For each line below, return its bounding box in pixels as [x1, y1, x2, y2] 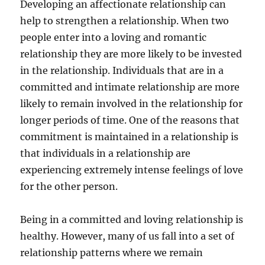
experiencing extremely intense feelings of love [20, 164, 244, 176]
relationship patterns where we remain [20, 247, 203, 258]
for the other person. [20, 180, 118, 192]
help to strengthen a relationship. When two [20, 15, 230, 27]
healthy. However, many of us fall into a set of [20, 230, 235, 242]
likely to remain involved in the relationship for [20, 98, 243, 109]
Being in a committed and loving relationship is [20, 214, 244, 225]
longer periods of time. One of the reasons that [20, 114, 240, 126]
